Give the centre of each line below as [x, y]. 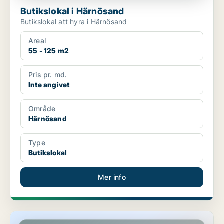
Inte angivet [49, 85]
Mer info [112, 177]
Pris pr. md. [48, 75]
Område [42, 109]
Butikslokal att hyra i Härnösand [74, 22]
